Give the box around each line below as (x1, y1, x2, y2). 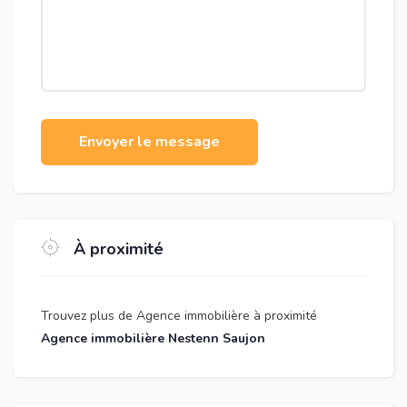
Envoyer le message (79, 132, 220, 152)
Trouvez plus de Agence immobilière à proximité (41, 307, 317, 324)
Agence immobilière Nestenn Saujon (41, 330, 265, 347)
